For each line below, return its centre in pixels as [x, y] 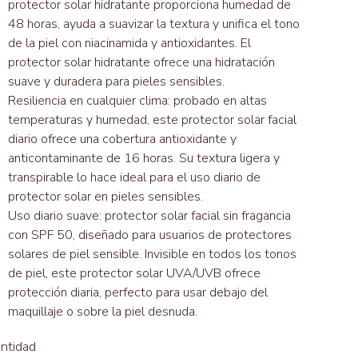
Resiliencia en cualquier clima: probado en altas [138, 101]
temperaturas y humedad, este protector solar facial [153, 120]
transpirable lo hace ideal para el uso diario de [135, 178]
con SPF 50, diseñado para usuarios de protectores [150, 235]
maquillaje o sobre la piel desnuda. [103, 312]
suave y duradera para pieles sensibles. [118, 82]
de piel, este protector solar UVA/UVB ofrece [135, 274]
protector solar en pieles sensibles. [107, 197]
